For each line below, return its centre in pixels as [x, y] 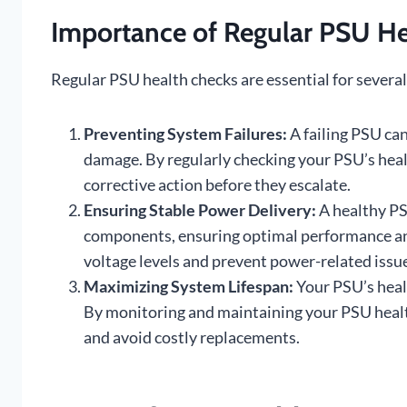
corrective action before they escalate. [217, 185]
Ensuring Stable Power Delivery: [200, 210]
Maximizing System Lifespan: [189, 287]
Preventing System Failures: [185, 134]
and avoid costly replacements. [192, 338]
